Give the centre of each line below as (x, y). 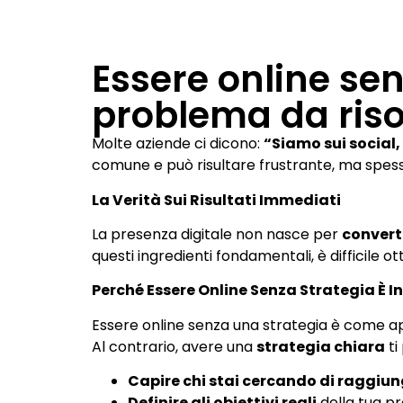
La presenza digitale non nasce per (217, 235)
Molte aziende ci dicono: (178, 144)
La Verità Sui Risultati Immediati (216, 200)
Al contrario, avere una (174, 346)
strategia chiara (321, 346)
